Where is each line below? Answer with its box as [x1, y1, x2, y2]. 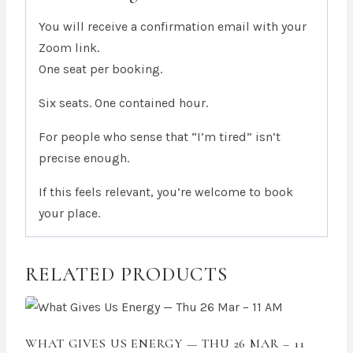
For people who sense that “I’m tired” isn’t [39, 129, 281, 145]
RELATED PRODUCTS [25, 262, 228, 287]
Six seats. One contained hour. [39, 95, 208, 111]
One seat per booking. [39, 61, 162, 77]
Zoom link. [39, 40, 99, 56]
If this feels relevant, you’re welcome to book [39, 184, 293, 200]
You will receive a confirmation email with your [39, 19, 307, 35]
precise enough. [39, 150, 129, 166]
